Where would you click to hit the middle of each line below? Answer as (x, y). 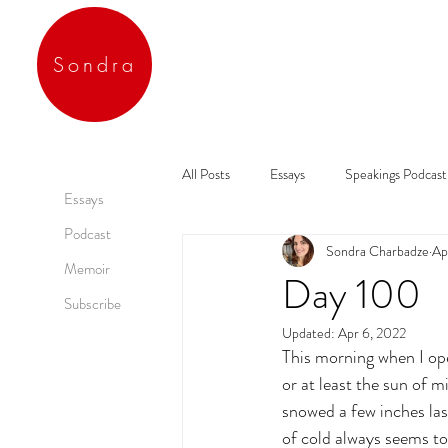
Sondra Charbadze (377, 250)
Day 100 (351, 294)
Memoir (87, 269)
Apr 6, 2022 (372, 333)
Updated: (310, 333)
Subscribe (92, 304)
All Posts (206, 173)
